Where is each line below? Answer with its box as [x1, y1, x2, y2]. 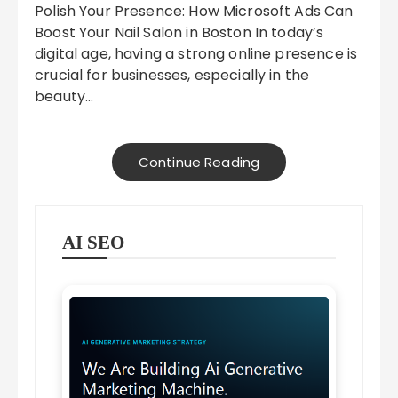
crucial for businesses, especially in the [35, 65, 310, 85]
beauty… [35, 86, 94, 107]
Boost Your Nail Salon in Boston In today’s [35, 22, 324, 43]
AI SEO [62, 232, 125, 253]
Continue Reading [138, 153, 260, 171]
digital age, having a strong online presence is [35, 44, 358, 64]
